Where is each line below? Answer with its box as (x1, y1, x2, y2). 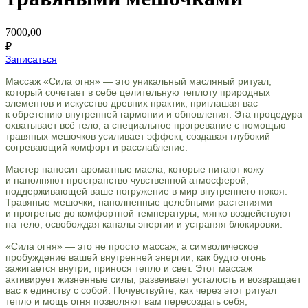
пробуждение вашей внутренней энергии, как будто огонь (5, 251, 266, 263)
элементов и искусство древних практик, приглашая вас (5, 97, 258, 109)
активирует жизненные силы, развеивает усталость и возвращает (5, 273, 301, 285)
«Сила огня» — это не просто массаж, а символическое (5, 240, 258, 252)
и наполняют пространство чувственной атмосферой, (5, 174, 249, 186)
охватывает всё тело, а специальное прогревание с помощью (5, 119, 286, 131)
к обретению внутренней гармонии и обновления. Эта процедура (5, 108, 302, 120)
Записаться (5, 53, 57, 65)
